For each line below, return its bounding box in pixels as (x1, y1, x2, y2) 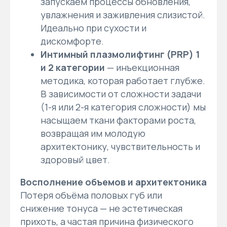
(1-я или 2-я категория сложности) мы (41, 100, 206, 113)
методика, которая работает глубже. (41, 74, 205, 87)
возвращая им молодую (41, 127, 145, 139)
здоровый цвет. (41, 153, 110, 166)
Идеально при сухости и (41, 21, 146, 34)
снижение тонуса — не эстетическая (20, 202, 182, 214)
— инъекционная (105, 61, 179, 73)
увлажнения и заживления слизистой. (41, 8, 205, 21)
